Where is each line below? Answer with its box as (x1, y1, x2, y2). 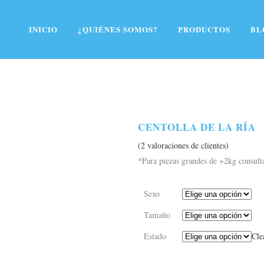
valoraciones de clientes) (145, 140, 229, 151)
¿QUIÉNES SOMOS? (78, 24, 158, 35)
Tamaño (144, 209, 170, 220)
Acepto (161, 4, 186, 12)
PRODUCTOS (178, 24, 230, 35)
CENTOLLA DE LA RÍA (138, 120, 256, 134)
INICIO (29, 24, 58, 35)
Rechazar (199, 4, 231, 12)
